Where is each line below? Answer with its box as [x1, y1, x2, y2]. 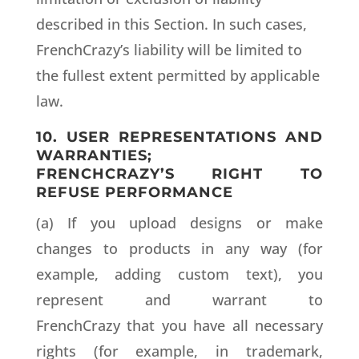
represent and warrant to [35, 290, 324, 309]
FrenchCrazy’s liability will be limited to [35, 40, 302, 59]
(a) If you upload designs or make [35, 213, 324, 232]
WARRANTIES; [35, 147, 152, 164]
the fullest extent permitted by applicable [35, 66, 320, 85]
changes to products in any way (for [35, 239, 324, 258]
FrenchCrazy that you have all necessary [35, 316, 324, 335]
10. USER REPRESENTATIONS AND [35, 128, 324, 146]
